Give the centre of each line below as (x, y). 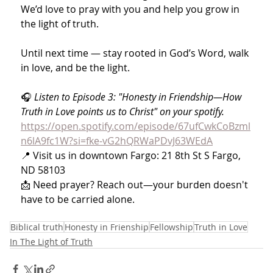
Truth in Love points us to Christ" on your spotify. (124, 112)
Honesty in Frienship (107, 227)
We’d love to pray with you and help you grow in (131, 9)
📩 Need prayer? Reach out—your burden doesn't (136, 185)
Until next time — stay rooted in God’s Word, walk (136, 53)
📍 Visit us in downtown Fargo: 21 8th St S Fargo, (132, 156)
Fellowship (172, 227)
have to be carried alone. (78, 200)
